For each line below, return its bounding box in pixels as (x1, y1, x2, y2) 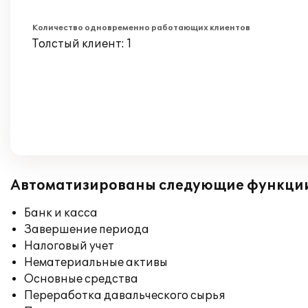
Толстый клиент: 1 (32, 37, 132, 51)
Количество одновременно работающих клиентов (32, 23, 250, 32)
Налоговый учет (24, 239, 114, 253)
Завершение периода (24, 223, 149, 236)
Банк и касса (24, 206, 98, 220)
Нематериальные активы (24, 256, 168, 269)
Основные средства (24, 272, 138, 286)
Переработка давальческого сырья (24, 289, 225, 302)
